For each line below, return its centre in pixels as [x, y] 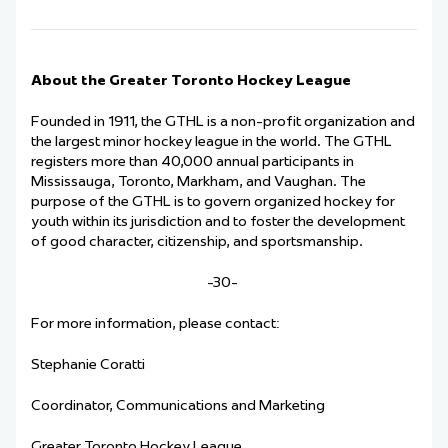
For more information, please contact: [157, 323]
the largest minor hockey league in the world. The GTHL [211, 141]
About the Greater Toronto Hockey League [192, 80]
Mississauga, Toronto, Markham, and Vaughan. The [198, 181]
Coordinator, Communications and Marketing [179, 405]
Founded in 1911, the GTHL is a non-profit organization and [223, 121]
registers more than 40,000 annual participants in [192, 161]
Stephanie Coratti [88, 364]
